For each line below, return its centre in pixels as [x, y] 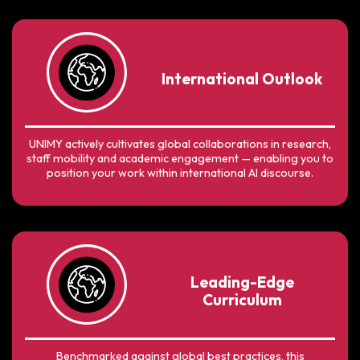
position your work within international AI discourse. [180, 172]
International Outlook [242, 78]
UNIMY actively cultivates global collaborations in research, [180, 143]
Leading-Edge [242, 282]
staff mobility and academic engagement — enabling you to [180, 158]
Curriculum [242, 299]
